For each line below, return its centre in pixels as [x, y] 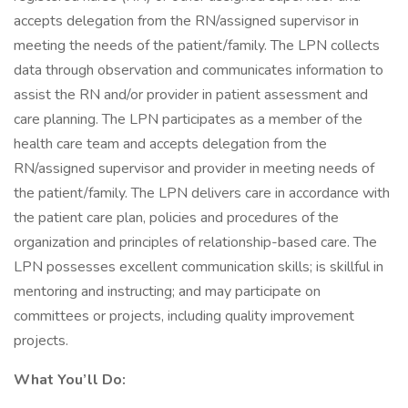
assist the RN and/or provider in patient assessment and [191, 95]
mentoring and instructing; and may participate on [167, 291]
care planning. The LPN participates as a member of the [188, 119]
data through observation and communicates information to [199, 70]
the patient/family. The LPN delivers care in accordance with [202, 193]
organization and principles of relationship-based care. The [195, 242]
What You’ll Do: [70, 380]
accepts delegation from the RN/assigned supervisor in [186, 21]
